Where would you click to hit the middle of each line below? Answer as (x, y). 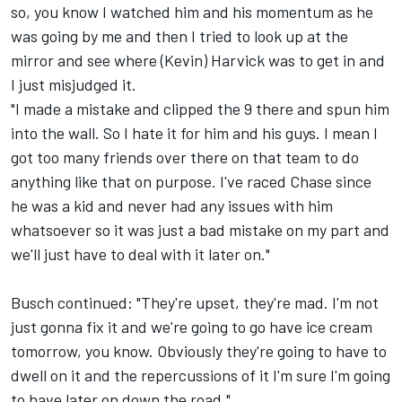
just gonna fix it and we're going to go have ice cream (192, 326)
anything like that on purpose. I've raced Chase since (191, 181)
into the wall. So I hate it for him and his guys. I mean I (194, 132)
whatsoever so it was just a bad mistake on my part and (200, 229)
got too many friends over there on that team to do (185, 157)
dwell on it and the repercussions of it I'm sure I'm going (201, 375)
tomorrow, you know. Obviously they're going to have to (199, 350)
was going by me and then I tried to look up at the (179, 35)
